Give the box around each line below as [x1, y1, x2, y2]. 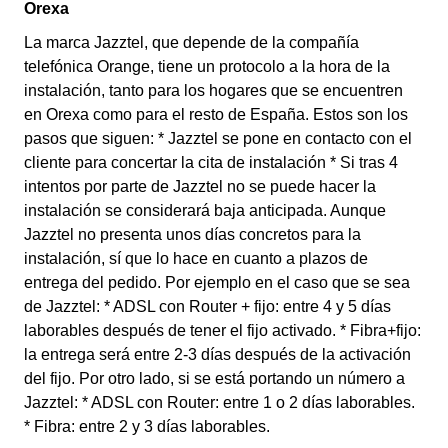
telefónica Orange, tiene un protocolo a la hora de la [24, 58, 390, 75]
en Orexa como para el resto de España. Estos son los [24, 106, 408, 123]
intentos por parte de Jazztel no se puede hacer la [24, 178, 376, 195]
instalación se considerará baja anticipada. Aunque [24, 202, 386, 219]
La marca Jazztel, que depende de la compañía [24, 34, 359, 51]
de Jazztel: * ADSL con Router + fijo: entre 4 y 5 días [24, 298, 391, 315]
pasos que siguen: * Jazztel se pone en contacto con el [24, 130, 412, 147]
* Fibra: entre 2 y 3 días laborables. [24, 418, 270, 435]
